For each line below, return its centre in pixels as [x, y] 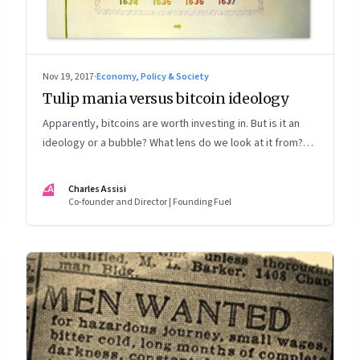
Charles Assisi [97, 189]
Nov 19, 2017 [68, 76]
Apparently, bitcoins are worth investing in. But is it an [171, 123]
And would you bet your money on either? [142, 162]
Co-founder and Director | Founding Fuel [150, 202]
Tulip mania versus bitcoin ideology [166, 98]
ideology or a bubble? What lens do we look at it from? [173, 143]
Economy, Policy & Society [153, 76]
